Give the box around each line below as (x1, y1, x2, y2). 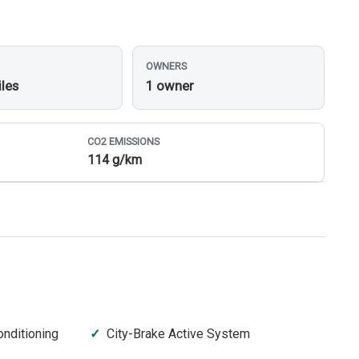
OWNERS (146, 60, 188, 73)
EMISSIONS (107, 135, 160, 147)
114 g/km (87, 152, 143, 168)
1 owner (146, 78, 195, 95)
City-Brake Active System (107, 326, 251, 342)
